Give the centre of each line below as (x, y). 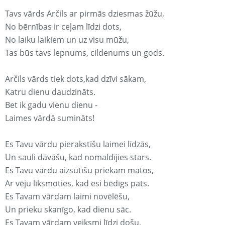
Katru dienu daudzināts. (50, 92)
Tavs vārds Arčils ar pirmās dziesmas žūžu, (85, 14)
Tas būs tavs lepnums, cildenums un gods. (85, 53)
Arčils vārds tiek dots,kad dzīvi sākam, (76, 79)
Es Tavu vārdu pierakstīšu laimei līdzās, (78, 144)
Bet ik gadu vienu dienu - (51, 105)
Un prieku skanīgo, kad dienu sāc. (68, 210)
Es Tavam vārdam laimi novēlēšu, (67, 197)
